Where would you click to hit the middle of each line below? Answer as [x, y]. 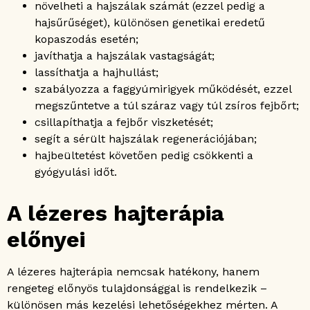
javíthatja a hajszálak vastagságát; [125, 55]
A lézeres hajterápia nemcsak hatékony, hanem [133, 271]
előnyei [46, 239]
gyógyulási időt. [76, 172]
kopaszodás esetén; [86, 39]
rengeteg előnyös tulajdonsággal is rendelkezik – [137, 288]
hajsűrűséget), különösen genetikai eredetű [150, 22]
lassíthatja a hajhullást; [97, 72]
